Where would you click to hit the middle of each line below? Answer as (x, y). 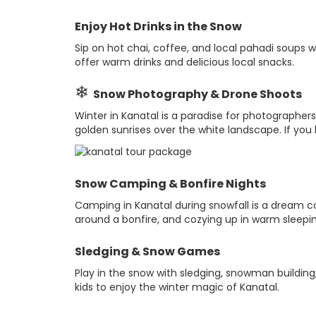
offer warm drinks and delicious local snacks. (184, 62)
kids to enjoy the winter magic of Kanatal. (177, 287)
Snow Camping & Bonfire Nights (170, 184)
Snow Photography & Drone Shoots (197, 95)
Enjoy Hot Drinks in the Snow (158, 27)
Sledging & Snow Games (147, 252)
